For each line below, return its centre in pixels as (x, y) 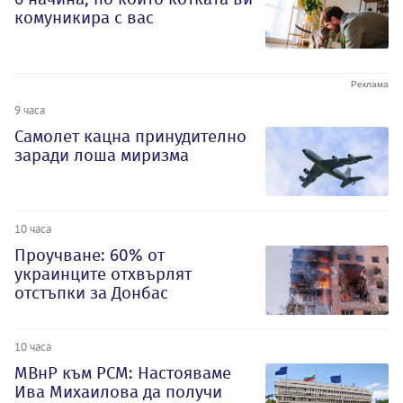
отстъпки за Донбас (91, 292)
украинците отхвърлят (103, 273)
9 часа (30, 109)
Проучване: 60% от (90, 255)
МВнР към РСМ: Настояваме (123, 373)
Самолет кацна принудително (130, 136)
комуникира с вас (84, 17)
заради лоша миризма (102, 155)
